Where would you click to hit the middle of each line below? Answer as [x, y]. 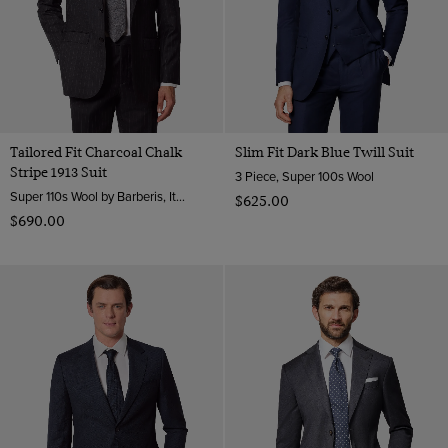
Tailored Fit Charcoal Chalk [96, 152]
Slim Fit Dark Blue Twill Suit [324, 152]
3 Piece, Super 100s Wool [304, 176]
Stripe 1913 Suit [58, 172]
